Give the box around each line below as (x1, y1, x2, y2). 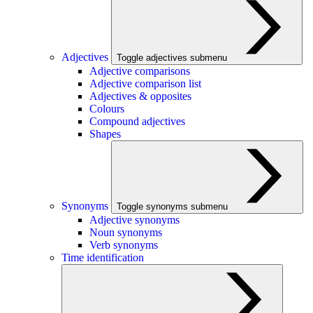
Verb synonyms (89, 239, 158, 251)
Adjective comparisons (89, 65, 190, 77)
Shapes (89, 128, 121, 140)
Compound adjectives (89, 115, 185, 127)
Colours (89, 103, 124, 115)
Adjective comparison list (89, 78, 201, 89)
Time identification (61, 252, 144, 263)
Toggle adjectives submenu (117, 52, 230, 63)
